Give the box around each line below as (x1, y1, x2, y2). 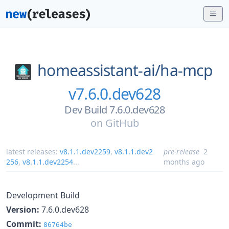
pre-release (164, 146, 200, 156)
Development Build (6, 189, 80, 201)
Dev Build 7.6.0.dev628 (64, 102, 165, 117)
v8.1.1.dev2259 (60, 146, 110, 156)
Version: (6, 203, 39, 215)
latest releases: (6, 146, 60, 156)
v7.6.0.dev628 (68, 83, 161, 104)
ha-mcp (160, 60, 212, 81)
